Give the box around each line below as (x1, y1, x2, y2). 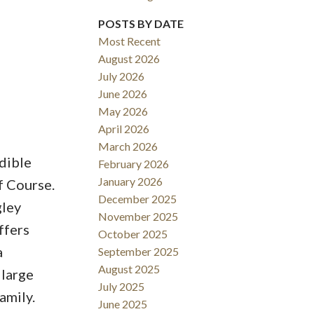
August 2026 (98, 52, 161, 66)
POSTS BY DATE (98, 17, 184, 31)
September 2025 (98, 245, 179, 259)
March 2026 (98, 139, 158, 153)
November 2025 (98, 210, 179, 224)
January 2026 (98, 175, 163, 189)
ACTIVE (47, 62, 73, 71)
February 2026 (98, 157, 170, 171)
